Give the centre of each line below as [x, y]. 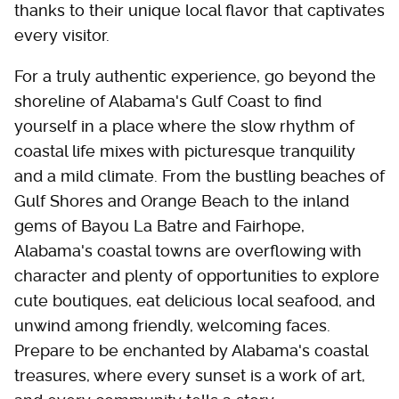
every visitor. [62, 35]
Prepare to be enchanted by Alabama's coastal [191, 350]
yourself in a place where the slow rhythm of [184, 126]
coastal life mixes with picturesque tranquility [185, 151]
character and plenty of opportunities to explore [197, 275]
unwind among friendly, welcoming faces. [172, 325]
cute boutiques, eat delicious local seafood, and [195, 300]
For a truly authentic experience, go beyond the [195, 76]
